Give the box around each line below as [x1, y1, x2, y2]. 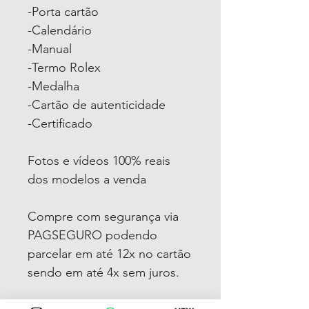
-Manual [28, 41, 75, 57]
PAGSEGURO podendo [28, 227, 157, 243]
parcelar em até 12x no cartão [28, 246, 191, 261]
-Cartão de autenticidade [28, 97, 166, 112]
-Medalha [28, 78, 79, 94]
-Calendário [28, 22, 92, 38]
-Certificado [28, 115, 92, 131]
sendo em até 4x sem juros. [28, 264, 179, 280]
